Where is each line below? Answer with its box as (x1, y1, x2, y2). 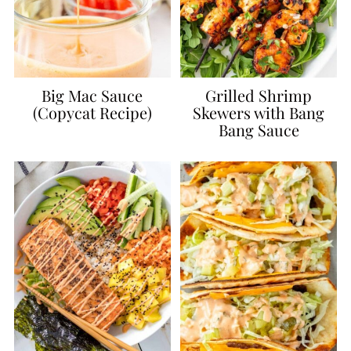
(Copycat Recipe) (32, 102, 152, 124)
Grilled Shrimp (205, 85, 313, 107)
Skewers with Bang (193, 102, 325, 124)
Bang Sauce (218, 119, 299, 141)
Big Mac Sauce (42, 85, 143, 107)
